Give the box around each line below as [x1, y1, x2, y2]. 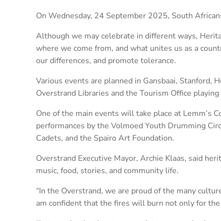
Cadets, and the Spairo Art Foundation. [36, 132, 174, 144]
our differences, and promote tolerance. [36, 55, 176, 66]
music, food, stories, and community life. [36, 165, 179, 176]
